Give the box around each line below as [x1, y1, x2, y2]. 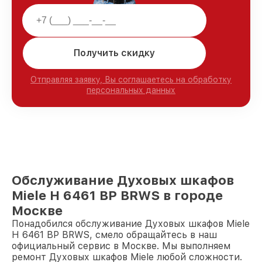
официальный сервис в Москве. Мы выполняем [12, 240, 230, 251]
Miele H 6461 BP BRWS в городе [12, 187, 223, 203]
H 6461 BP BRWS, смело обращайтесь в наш [12, 229, 217, 240]
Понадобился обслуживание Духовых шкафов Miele [12, 218, 250, 229]
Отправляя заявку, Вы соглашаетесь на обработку [30, 74, 232, 84]
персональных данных [87, 85, 175, 95]
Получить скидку [74, 47, 155, 59]
